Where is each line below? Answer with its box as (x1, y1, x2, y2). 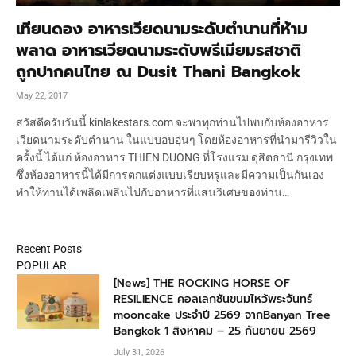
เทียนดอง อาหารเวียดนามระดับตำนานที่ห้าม (16, 16, 308, 41)
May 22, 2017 (16, 90, 68, 101)
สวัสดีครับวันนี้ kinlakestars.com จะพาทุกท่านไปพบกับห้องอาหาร (16, 115, 329, 129)
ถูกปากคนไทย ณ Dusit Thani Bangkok (16, 59, 301, 83)
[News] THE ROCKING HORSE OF (114, 274, 290, 292)
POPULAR (17, 258, 67, 272)
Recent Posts (17, 242, 82, 255)
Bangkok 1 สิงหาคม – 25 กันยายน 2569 (114, 322, 316, 339)
